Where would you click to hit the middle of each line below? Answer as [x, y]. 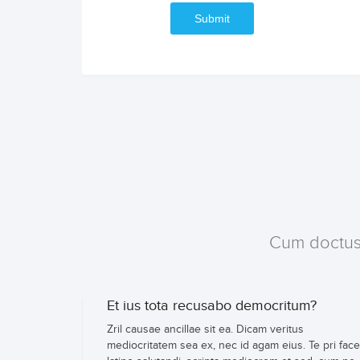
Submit [212, 19]
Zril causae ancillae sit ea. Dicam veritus [205, 330]
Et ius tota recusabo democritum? [212, 306]
